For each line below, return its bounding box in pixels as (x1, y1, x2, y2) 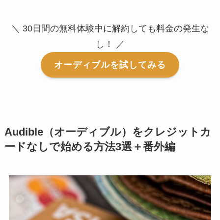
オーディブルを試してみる (54, 60, 166, 70)
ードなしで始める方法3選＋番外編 (4, 141, 175, 153)
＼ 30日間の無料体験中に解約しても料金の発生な (11, 23, 209, 33)
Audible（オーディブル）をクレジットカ (4, 126, 211, 138)
